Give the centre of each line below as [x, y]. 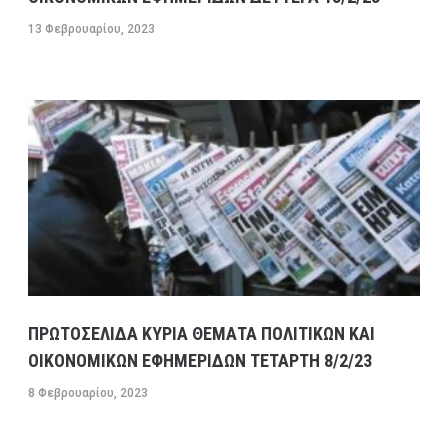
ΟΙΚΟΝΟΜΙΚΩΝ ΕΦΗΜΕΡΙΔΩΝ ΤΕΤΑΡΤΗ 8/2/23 [199, 360]
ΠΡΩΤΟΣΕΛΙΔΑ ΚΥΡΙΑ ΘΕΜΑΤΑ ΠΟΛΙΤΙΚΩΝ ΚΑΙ [201, 333]
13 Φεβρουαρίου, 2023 [91, 28]
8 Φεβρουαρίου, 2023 [87, 392]
